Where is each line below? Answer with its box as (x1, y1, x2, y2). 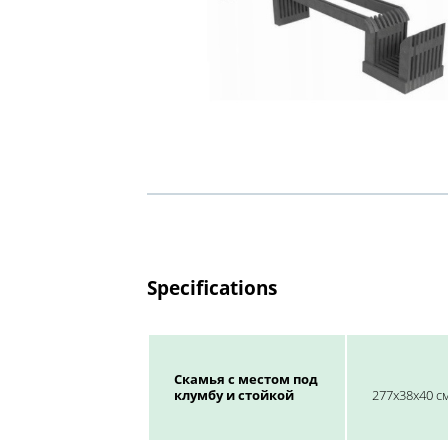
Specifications (147, 275, 277, 302)
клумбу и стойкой (174, 386, 294, 405)
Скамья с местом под (174, 370, 318, 389)
